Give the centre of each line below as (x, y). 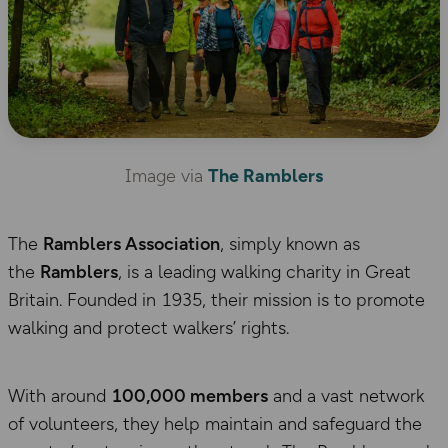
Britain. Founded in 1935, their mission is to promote (216, 299)
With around (59, 395)
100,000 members (189, 395)
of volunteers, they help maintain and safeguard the (215, 423)
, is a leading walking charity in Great (264, 271)
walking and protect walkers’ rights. (148, 327)
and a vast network (346, 395)
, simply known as (290, 243)
